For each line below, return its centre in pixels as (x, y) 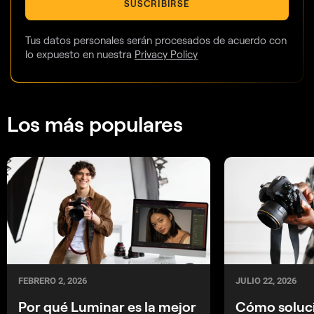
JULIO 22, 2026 (266, 281)
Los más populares (95, 123)
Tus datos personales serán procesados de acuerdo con (156, 40)
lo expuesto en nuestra (80, 54)
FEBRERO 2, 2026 (53, 281)
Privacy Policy (166, 54)
